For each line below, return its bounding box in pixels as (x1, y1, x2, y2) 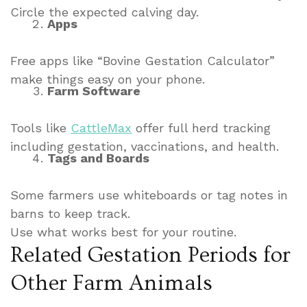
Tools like (10, 121, 71, 136)
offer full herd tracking (132, 121, 271, 136)
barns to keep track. (10, 206, 130, 221)
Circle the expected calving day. (10, 5, 199, 20)
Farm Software (47, 84, 140, 99)
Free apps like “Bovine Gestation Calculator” (10, 53, 275, 69)
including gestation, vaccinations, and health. (10, 139, 279, 154)
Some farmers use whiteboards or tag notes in (10, 188, 288, 203)
